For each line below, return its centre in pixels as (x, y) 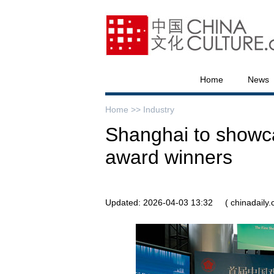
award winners (169, 157)
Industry (159, 109)
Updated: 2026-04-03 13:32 (159, 202)
